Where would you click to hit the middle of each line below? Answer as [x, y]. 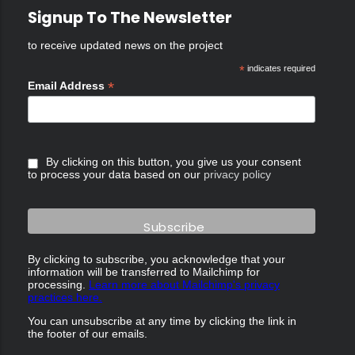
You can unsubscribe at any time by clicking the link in [162, 321]
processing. [58, 284]
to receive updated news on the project [125, 45]
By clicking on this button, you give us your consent [174, 161]
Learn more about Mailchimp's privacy [184, 284]
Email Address [68, 85]
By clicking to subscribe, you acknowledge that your [157, 259]
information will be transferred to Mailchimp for [144, 271]
